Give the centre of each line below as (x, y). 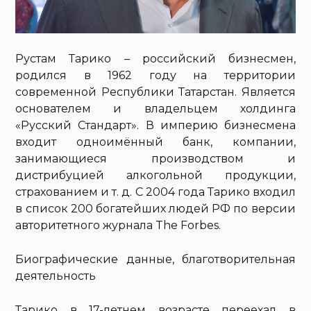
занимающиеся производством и (155, 159)
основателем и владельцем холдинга (155, 109)
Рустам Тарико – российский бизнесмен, (155, 59)
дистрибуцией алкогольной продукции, (155, 176)
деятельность (56, 276)
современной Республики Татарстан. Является (155, 92)
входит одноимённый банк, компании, (155, 142)
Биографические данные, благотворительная (155, 260)
